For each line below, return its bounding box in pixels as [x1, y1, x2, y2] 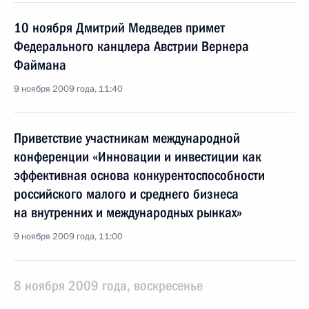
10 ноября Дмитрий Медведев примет [14, 19, 225, 36]
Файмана [14, 57, 66, 73]
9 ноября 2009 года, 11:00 [14, 230, 123, 243]
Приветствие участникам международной [14, 130, 240, 146]
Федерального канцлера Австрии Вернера [14, 38, 249, 54]
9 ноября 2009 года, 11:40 [14, 83, 123, 95]
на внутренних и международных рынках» [14, 204, 242, 221]
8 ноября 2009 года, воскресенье [14, 277, 203, 294]
